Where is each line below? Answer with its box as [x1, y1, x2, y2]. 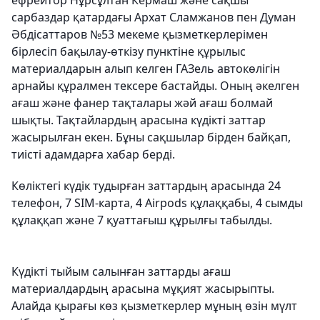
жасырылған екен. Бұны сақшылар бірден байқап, [11, 129, 291, 146]
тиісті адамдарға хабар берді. [11, 146, 175, 163]
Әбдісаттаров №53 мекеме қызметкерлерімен [11, 26, 268, 43]
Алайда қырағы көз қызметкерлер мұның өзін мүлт [11, 298, 297, 314]
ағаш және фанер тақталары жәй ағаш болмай [11, 95, 273, 111]
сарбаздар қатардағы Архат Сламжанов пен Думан [11, 9, 296, 26]
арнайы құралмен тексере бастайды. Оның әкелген [11, 78, 299, 94]
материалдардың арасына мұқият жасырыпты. [11, 281, 274, 297]
